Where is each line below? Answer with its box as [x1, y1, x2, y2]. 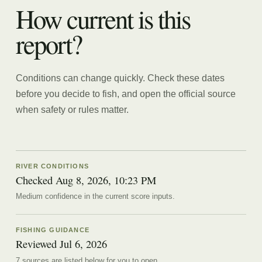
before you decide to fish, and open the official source [15, 88, 236, 99]
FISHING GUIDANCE [15, 226, 90, 234]
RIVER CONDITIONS [15, 162, 89, 170]
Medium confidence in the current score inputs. [15, 192, 175, 201]
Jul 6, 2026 [59, 237, 107, 251]
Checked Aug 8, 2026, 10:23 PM [15, 173, 156, 188]
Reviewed [15, 237, 60, 251]
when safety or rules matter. [15, 104, 129, 115]
